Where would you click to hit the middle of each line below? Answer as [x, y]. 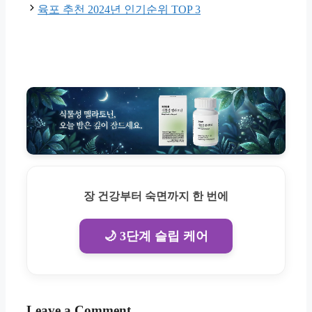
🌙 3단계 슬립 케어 [156, 236]
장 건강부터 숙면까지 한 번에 [156, 196]
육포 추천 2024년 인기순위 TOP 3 [119, 9]
